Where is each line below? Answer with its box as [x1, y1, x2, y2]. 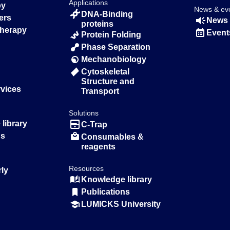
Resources [69, 164, 104, 172]
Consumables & [81, 132, 144, 141]
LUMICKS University [81, 199, 161, 208]
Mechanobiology [81, 55, 147, 64]
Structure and [81, 77, 135, 86]
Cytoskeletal [81, 67, 130, 76]
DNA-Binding [81, 9, 133, 18]
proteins [81, 19, 114, 28]
